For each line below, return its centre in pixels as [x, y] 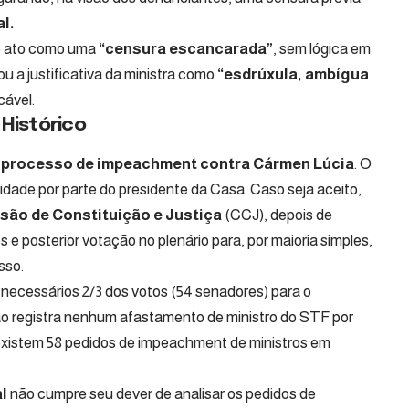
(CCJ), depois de [277, 215]
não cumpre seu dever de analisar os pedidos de [162, 394]
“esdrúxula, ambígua [293, 74]
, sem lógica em [322, 48]
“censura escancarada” [186, 48]
